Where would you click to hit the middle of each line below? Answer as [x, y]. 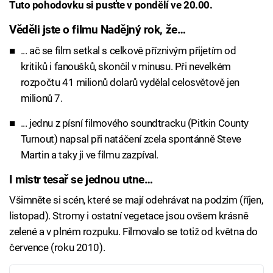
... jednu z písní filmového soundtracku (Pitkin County [134, 123]
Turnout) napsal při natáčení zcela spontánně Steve [131, 139]
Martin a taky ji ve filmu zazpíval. [89, 154]
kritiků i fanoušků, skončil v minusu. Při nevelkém [126, 66]
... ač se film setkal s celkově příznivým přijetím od [128, 50]
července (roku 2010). [57, 248]
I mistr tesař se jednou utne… [81, 179]
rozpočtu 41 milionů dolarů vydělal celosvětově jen [130, 82]
